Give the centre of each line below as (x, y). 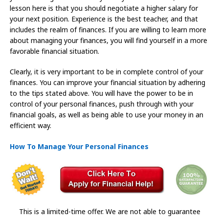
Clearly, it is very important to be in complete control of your (107, 71)
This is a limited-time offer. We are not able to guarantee (109, 212)
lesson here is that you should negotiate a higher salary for (104, 8)
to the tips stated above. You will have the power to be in (101, 93)
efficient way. (31, 125)
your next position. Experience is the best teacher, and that (104, 19)
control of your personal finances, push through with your (102, 104)
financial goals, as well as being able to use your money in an (107, 114)
